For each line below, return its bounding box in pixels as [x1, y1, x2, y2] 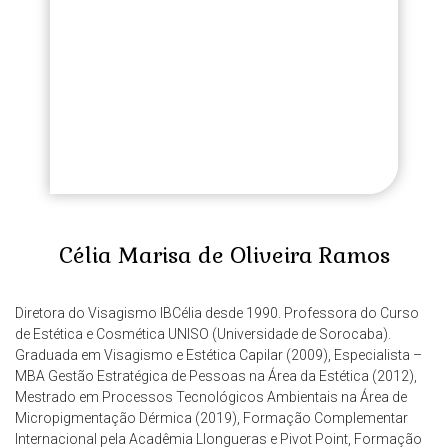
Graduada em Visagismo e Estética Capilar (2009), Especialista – [15, 346, 422, 363]
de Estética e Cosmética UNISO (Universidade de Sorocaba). [15, 325, 391, 342]
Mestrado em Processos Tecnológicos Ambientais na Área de [15, 388, 407, 405]
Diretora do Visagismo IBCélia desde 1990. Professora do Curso [15, 304, 419, 321]
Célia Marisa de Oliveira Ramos [58, 240, 390, 269]
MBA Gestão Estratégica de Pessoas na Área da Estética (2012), [15, 367, 417, 384]
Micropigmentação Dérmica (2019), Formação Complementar [15, 409, 408, 426]
